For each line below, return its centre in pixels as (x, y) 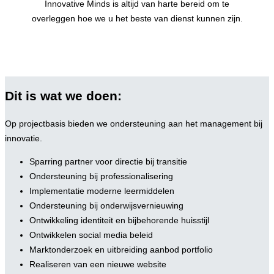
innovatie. (24, 138)
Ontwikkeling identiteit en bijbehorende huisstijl (119, 220)
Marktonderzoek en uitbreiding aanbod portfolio (121, 249)
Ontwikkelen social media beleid (91, 235)
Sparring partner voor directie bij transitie (108, 161)
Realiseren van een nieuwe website (98, 264)
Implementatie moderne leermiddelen (102, 191)
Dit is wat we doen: (63, 96)
